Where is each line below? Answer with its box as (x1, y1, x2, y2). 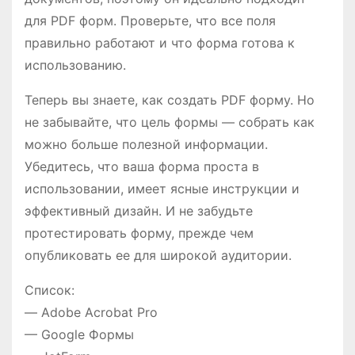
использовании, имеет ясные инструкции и (25, 181, 300, 197)
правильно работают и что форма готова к (25, 35, 295, 52)
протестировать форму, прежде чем (25, 225, 254, 242)
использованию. (25, 57, 126, 74)
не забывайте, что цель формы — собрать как (25, 114, 315, 131)
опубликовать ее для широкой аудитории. (25, 247, 292, 264)
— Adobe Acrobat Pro (25, 304, 158, 321)
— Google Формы (25, 326, 134, 343)
